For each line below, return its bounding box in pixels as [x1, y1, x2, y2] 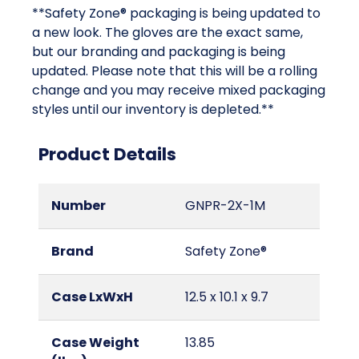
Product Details [38, 142, 176, 167]
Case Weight [51, 333, 139, 353]
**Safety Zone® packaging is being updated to [32, 4, 321, 23]
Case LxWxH [51, 288, 133, 307]
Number [51, 196, 106, 216]
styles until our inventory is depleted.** [32, 100, 274, 119]
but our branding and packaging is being [32, 42, 285, 62]
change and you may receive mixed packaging [32, 81, 325, 100]
